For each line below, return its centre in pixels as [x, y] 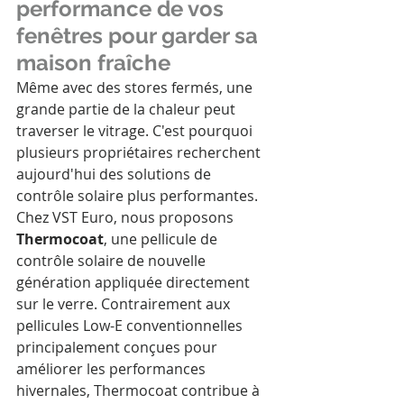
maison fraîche [93, 63]
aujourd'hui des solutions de [115, 174]
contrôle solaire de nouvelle [113, 261]
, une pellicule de [162, 239]
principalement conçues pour [119, 348]
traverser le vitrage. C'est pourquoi [136, 131]
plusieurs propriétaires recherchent [140, 153]
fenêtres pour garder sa [140, 36]
